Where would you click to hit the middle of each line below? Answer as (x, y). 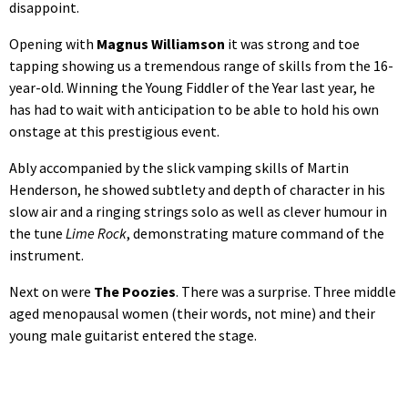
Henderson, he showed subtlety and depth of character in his (197, 189)
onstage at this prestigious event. (114, 131)
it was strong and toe (292, 43)
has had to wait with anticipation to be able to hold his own (194, 109)
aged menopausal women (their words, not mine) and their (192, 313)
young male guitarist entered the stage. (133, 335)
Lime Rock (96, 233)
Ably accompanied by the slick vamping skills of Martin (179, 167)
